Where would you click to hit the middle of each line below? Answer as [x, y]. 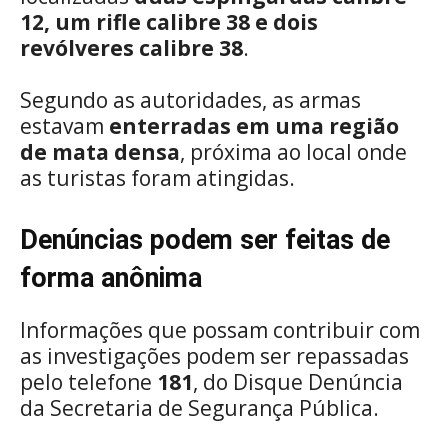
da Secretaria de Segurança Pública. [199, 408]
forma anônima [111, 278]
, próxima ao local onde [293, 152]
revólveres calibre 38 [131, 48]
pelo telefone [88, 382]
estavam [64, 126]
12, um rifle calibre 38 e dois [169, 22]
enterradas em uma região [254, 126]
